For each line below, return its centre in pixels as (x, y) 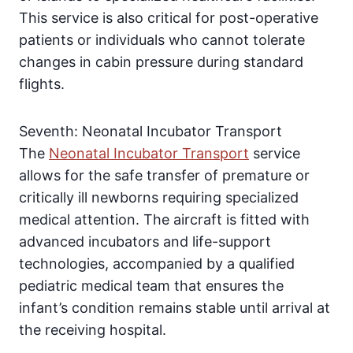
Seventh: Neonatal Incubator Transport (150, 132)
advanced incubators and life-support (145, 242)
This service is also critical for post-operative (169, 18)
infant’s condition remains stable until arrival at (175, 308)
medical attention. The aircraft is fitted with (164, 220)
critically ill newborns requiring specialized (159, 198)
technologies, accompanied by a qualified (157, 264)
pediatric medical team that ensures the (151, 286)
